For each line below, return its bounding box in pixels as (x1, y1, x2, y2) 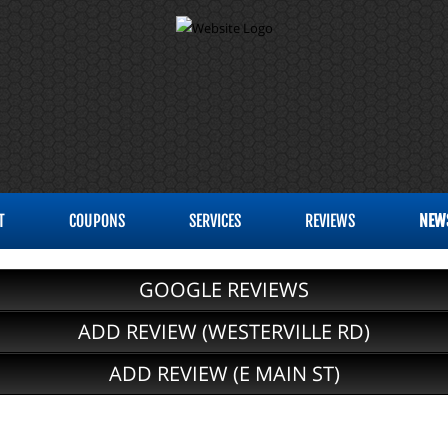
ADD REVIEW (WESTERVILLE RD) (78, 318, 370, 345)
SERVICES (189, 211, 241, 231)
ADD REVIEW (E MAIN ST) (108, 360, 340, 387)
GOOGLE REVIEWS (139, 276, 309, 303)
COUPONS (69, 211, 125, 231)
